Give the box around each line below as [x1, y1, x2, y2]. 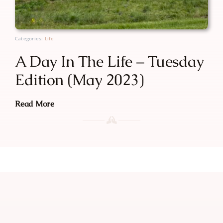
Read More [14, 98, 54, 109]
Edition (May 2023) [14, 69, 144, 90]
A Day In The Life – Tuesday [14, 51, 204, 71]
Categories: [14, 34, 45, 42]
